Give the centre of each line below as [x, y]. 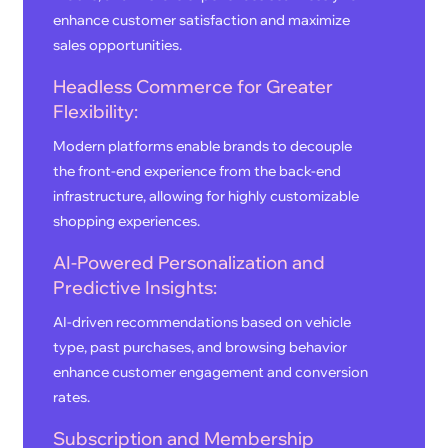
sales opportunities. [118, 45]
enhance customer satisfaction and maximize [202, 20]
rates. [72, 397]
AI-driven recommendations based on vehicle [202, 322]
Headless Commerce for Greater [193, 87]
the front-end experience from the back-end [197, 171]
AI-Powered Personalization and [189, 263]
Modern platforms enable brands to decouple [203, 146]
